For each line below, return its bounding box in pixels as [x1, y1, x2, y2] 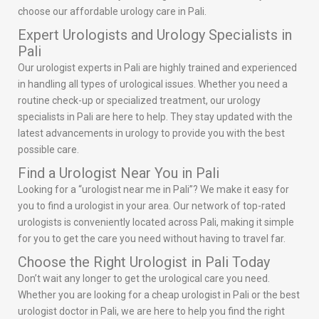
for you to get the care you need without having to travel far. [18, 233, 286, 245]
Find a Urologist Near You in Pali [18, 164, 219, 182]
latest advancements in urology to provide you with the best [18, 127, 285, 140]
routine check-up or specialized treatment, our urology [18, 95, 261, 107]
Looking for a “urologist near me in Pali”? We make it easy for [18, 184, 289, 196]
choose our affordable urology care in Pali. [18, 6, 206, 18]
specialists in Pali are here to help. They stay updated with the [18, 111, 293, 123]
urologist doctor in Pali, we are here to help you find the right [18, 305, 285, 318]
